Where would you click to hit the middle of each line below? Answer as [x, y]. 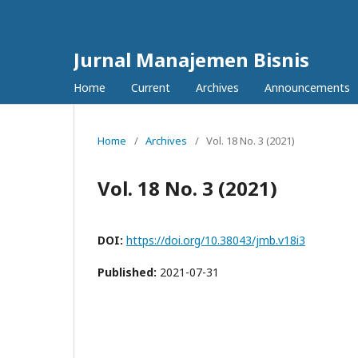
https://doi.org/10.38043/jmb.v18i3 [216, 240]
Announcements [307, 88]
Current [151, 88]
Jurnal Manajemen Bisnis [191, 60]
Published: [129, 272]
